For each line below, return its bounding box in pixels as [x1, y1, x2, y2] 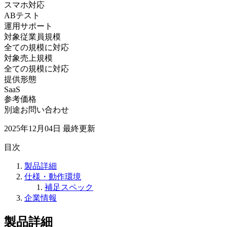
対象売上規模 [4, 53, 53, 62]
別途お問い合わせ [4, 105, 69, 114]
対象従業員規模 [4, 32, 61, 41]
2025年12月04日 [4, 124, 61, 133]
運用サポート [4, 21, 53, 30]
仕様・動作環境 [24, 172, 81, 181]
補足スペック [45, 182, 93, 192]
